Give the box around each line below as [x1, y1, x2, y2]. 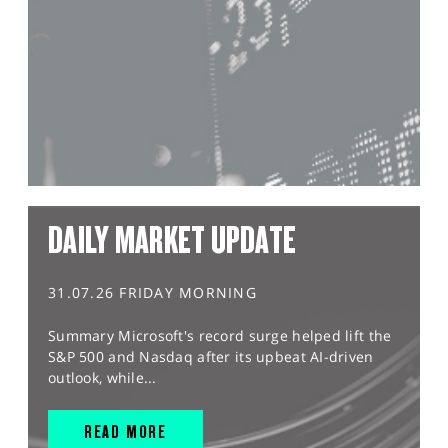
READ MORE [83, 420, 168, 442]
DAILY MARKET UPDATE [48, 218, 297, 261]
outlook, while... [48, 367, 157, 387]
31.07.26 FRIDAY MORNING [48, 282, 257, 302]
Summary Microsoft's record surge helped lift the [48, 325, 392, 345]
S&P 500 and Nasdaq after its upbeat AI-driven [48, 346, 374, 366]
